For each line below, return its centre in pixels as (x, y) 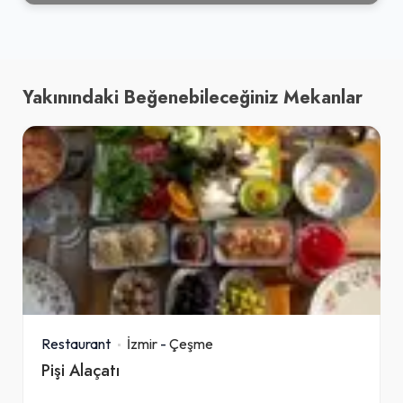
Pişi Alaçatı (81, 370)
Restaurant (76, 343)
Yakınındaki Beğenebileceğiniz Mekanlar (193, 97)
